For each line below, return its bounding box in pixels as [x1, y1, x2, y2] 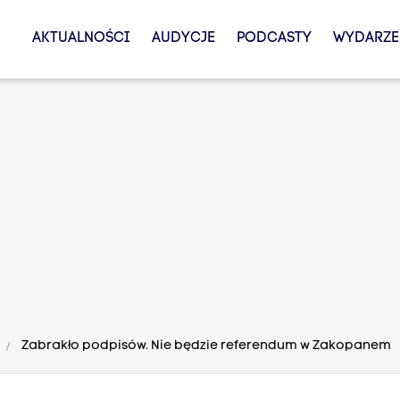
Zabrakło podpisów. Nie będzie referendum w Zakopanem [19, 339, 392, 353]
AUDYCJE [151, 31, 215, 46]
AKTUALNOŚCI [31, 31, 130, 46]
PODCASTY [236, 31, 312, 46]
